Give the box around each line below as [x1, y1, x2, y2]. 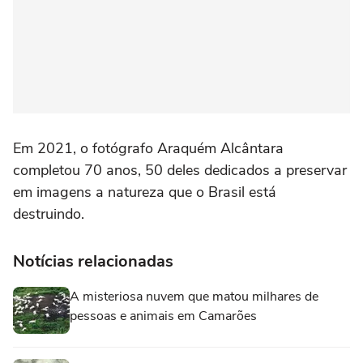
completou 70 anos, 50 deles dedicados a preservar [13, 160, 347, 180]
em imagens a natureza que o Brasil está [13, 181, 276, 202]
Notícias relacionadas [13, 250, 173, 272]
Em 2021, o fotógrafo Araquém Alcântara [13, 138, 284, 158]
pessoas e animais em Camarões [70, 306, 257, 325]
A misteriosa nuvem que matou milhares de [70, 287, 318, 305]
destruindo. [13, 203, 84, 224]
